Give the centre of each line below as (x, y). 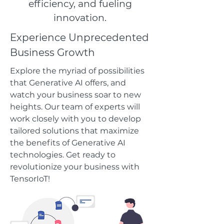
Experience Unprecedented (79, 37)
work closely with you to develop (75, 119)
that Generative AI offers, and (68, 83)
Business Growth (52, 52)
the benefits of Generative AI (68, 143)
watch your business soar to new (75, 95)
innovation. (80, 18)
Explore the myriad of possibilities (77, 71)
